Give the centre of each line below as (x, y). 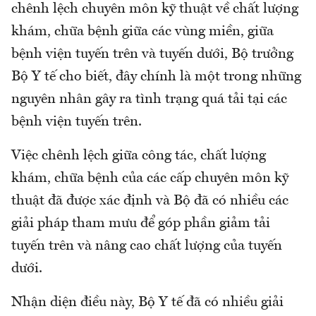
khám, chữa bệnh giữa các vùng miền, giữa (142, 32)
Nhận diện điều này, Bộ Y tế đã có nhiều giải (147, 303)
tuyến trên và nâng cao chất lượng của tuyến (147, 247)
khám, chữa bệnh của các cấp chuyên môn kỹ (150, 179)
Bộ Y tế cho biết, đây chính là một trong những (156, 77)
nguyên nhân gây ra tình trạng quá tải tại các (149, 100)
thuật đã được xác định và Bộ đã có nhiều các (150, 201)
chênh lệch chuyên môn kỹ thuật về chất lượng (155, 10)
